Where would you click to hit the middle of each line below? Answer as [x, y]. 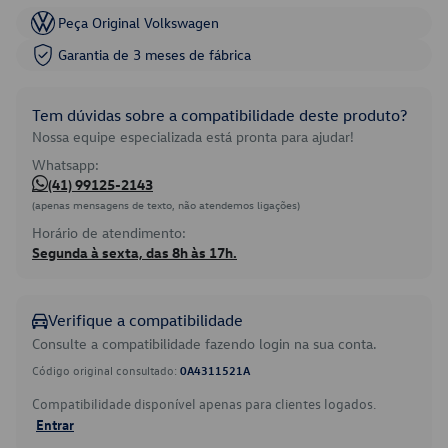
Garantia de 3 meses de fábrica [154, 54]
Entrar [55, 424]
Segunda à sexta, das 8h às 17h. [134, 252]
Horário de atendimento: [109, 232]
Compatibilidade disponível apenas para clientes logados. [204, 403]
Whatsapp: [65, 164]
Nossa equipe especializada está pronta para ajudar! [193, 136]
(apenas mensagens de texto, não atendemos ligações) [166, 204]
